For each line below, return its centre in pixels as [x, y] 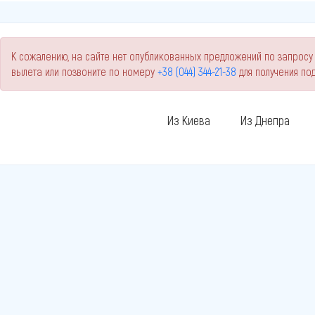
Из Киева [188, 120]
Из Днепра [264, 120]
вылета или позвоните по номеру [84, 71]
